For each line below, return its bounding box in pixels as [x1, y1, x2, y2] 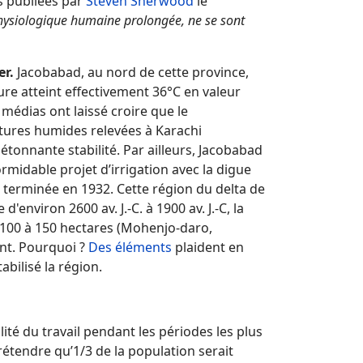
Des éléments [88, 238, 172, 257]
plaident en [172, 238, 244, 257]
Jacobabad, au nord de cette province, [14, 63, 249, 82]
